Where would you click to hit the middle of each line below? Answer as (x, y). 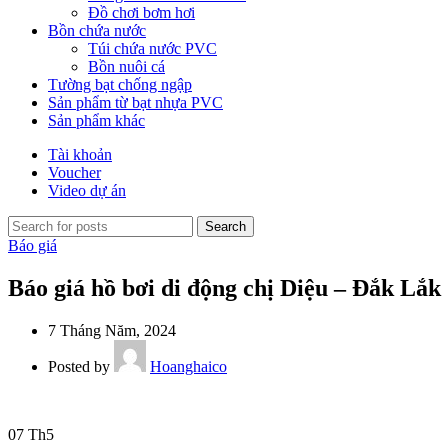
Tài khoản (80, 154)
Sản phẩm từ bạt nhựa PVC (135, 102)
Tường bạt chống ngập (120, 84)
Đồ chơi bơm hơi (141, 12)
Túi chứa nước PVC (152, 48)
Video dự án (87, 190)
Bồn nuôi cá (126, 66)
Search (225, 226)
